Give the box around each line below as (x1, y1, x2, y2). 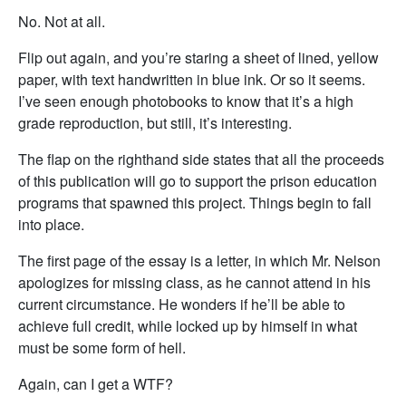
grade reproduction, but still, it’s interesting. (18, 112, 292, 133)
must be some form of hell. (18, 337, 186, 358)
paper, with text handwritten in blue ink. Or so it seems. (18, 69, 365, 90)
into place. (18, 214, 84, 235)
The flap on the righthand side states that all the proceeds (18, 149, 384, 169)
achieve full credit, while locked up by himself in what (18, 315, 357, 336)
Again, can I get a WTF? (18, 373, 173, 394)
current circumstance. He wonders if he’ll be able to (18, 294, 345, 314)
